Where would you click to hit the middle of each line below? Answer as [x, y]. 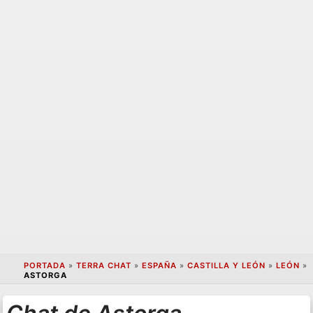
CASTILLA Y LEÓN [226, 266]
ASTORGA [45, 276]
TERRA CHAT [103, 266]
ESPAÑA [159, 266]
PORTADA [44, 266]
